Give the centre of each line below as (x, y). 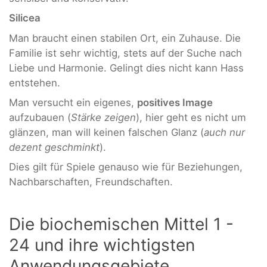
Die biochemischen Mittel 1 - (121, 224)
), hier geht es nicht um (191, 118)
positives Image (175, 103)
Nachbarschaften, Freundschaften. (91, 182)
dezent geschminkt (54, 148)
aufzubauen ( (40, 118)
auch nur (224, 133)
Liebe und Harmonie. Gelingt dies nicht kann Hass (126, 68)
